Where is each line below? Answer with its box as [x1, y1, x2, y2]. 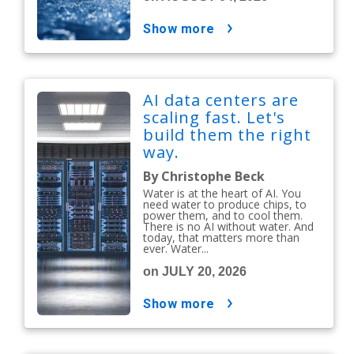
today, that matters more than [143, 230, 300, 246]
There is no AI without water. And [143, 219, 314, 235]
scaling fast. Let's [143, 107, 286, 129]
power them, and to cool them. [143, 208, 303, 224]
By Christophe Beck [143, 168, 265, 186]
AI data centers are [143, 89, 299, 111]
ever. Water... [143, 241, 209, 257]
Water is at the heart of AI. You [143, 186, 302, 201]
